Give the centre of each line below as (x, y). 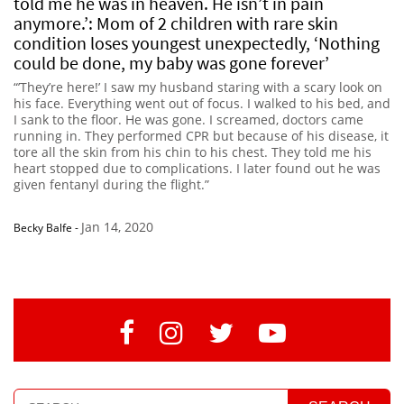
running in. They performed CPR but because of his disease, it (201, 135)
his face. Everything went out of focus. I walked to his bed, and (202, 103)
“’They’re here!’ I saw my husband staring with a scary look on (198, 87)
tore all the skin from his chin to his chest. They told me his (193, 151)
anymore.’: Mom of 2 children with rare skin (176, 23)
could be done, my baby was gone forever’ (171, 62)
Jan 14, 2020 (117, 226)
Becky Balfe (43, 227)
